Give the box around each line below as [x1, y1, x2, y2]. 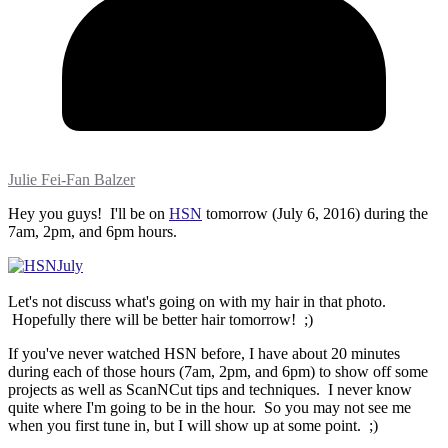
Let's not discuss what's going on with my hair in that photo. [8, 293, 386, 311]
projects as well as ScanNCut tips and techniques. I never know [8, 381, 412, 399]
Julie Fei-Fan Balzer [8, 171, 135, 189]
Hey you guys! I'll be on [8, 205, 169, 223]
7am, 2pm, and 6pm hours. [8, 223, 185, 241]
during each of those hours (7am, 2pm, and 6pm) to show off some [8, 363, 428, 381]
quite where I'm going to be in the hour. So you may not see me [8, 399, 411, 417]
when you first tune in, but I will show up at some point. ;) [8, 417, 386, 435]
